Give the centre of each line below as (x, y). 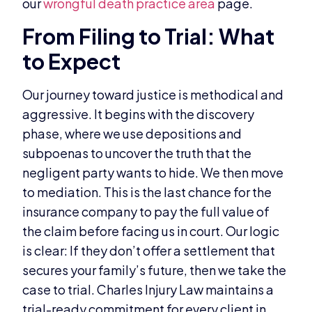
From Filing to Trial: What (149, 36)
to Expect (72, 61)
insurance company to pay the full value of (146, 211)
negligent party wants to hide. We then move (153, 172)
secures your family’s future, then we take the (155, 270)
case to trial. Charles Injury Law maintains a (148, 289)
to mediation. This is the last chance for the (147, 192)
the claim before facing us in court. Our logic (151, 231)
